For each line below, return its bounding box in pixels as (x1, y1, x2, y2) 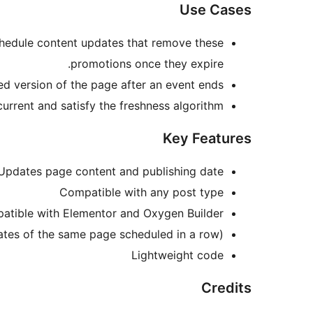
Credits (201, 279, 252, 297)
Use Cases (180, 1, 252, 19)
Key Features (163, 130, 252, 147)
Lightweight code (131, 248, 224, 263)
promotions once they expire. (71, 57, 224, 71)
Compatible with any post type (59, 185, 224, 200)
